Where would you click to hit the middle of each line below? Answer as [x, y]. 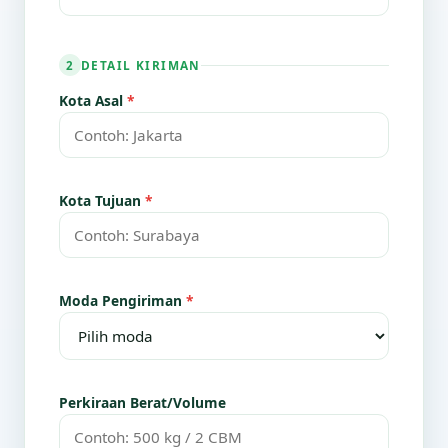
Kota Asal [93, 100]
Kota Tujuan [102, 200]
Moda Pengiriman [122, 300]
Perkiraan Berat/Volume [142, 402]
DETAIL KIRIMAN [141, 64]
